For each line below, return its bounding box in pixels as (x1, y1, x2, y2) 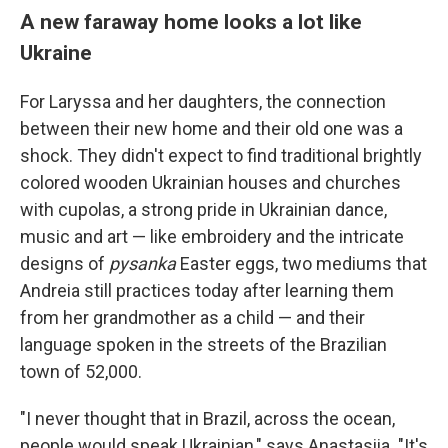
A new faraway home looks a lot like (20, 9, 362, 35)
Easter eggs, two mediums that (176, 253, 427, 275)
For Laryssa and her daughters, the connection (20, 91, 386, 113)
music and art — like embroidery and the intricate (20, 226, 404, 248)
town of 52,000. (20, 361, 142, 383)
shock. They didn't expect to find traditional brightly (20, 145, 422, 167)
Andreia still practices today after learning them (20, 280, 394, 302)
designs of (20, 253, 109, 275)
